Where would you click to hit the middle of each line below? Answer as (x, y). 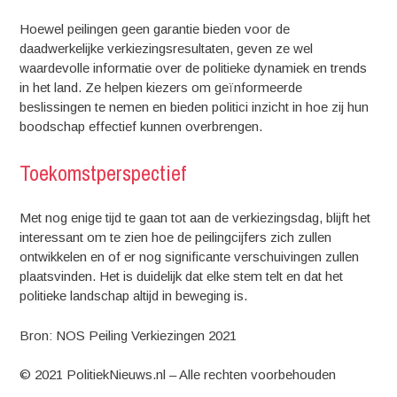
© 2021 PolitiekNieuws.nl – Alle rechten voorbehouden (178, 374)
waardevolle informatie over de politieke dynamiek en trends (194, 68)
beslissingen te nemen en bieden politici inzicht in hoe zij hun (195, 107)
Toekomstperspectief (103, 172)
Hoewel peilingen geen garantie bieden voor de (155, 29)
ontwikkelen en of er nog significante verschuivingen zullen (190, 257)
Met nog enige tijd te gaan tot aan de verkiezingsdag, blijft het (195, 218)
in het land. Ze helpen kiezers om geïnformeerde (161, 87)
